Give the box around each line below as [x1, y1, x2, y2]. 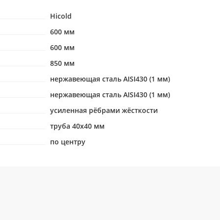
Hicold [50, 11, 72, 21]
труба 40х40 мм [50, 121, 105, 131]
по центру [50, 137, 85, 146]
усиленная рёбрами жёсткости [50, 106, 158, 115]
